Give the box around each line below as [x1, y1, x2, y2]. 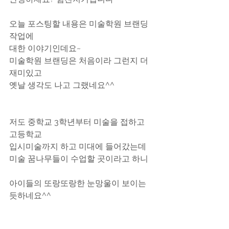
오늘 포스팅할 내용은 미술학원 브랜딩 [9, 19, 148, 29]
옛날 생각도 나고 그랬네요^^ [9, 80, 114, 90]
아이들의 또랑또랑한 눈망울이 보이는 [9, 178, 148, 188]
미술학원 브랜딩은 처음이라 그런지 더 [9, 56, 150, 65]
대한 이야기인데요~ [9, 43, 81, 53]
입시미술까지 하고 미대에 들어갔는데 [9, 142, 146, 151]
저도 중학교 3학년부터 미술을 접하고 [9, 117, 147, 127]
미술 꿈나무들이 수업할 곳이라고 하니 [9, 154, 148, 164]
